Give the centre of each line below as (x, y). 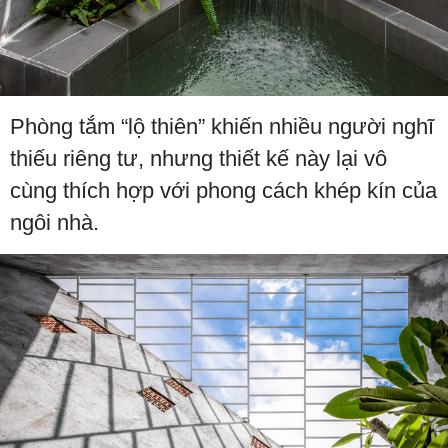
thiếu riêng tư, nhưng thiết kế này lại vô (198, 159)
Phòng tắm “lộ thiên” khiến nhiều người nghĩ (222, 127)
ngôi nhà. (54, 223)
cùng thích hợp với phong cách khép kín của (223, 191)
